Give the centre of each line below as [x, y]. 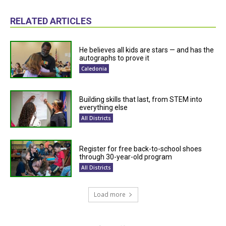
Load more [109, 195]
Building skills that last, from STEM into [141, 100]
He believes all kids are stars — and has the [147, 50]
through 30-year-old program [126, 157]
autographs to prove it [115, 58]
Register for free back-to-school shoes [141, 149]
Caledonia [94, 68]
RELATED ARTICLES [51, 21]
